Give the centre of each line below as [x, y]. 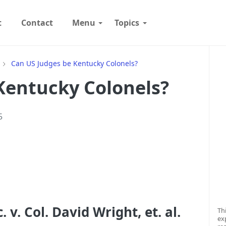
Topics [127, 22]
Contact [37, 22]
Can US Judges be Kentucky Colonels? [74, 63]
